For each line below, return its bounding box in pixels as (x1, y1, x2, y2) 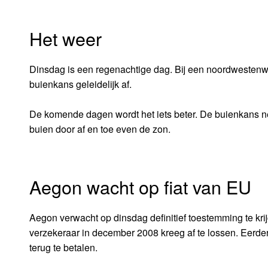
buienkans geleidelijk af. (29, 77, 132, 91)
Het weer (29, 25, 102, 51)
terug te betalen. (29, 240, 98, 254)
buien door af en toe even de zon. (29, 121, 170, 136)
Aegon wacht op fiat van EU (29, 173, 251, 200)
